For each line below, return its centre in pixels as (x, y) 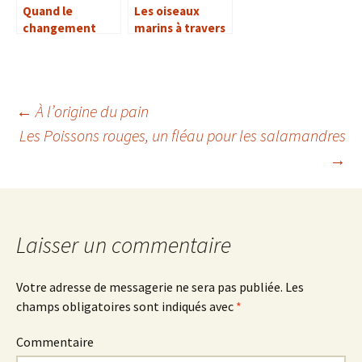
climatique (53, 45)
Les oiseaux (167, 11)
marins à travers (180, 28)
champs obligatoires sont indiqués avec (126, 307)
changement (59, 28)
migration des (62, 79)
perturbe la (55, 62)
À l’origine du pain (90, 112)
